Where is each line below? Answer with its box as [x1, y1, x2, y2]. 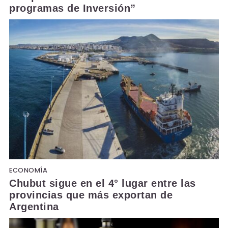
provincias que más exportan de [9, 189, 173, 201]
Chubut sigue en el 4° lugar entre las [9, 178, 196, 189]
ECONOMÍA [9, 166, 47, 175]
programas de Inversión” [9, 2, 136, 14]
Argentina [9, 201, 59, 213]
